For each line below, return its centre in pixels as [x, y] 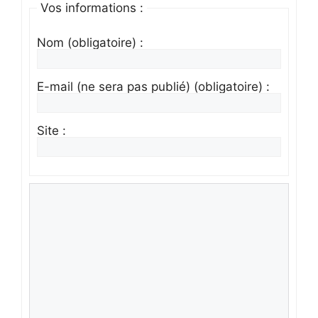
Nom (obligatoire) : [90, 42]
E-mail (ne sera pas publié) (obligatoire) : [153, 86]
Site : [51, 130]
